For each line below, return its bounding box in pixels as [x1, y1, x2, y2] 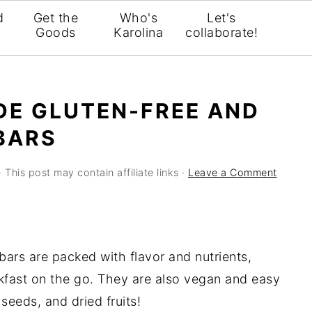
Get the [33, 10, 79, 25]
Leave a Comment [188, 166, 277, 178]
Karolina [114, 25, 164, 40]
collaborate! [185, 25, 258, 40]
